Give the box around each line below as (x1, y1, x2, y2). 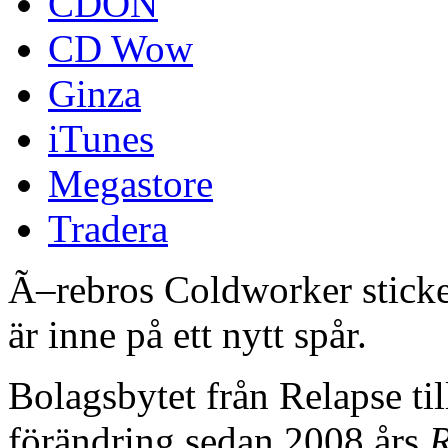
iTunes (48, 116, 154, 160)
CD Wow (48, 26, 193, 70)
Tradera (48, 206, 168, 250)
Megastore (48, 161, 213, 205)
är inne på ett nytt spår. (8, 312, 367, 356)
